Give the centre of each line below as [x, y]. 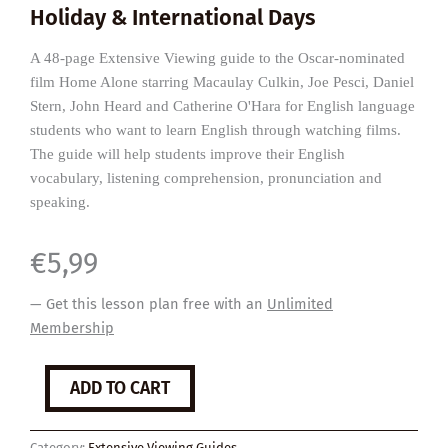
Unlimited [300, 303]
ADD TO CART [119, 389]
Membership [72, 327]
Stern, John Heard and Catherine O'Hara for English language [222, 106]
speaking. [60, 202]
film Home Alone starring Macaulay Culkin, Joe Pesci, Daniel [222, 82]
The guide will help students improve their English [187, 154]
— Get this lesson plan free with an [148, 303]
